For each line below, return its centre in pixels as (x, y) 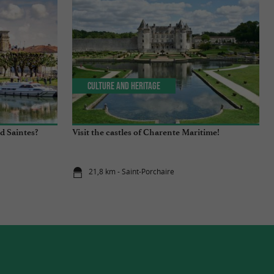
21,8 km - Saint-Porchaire (132, 172)
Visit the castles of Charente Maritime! (146, 132)
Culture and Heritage (124, 86)
